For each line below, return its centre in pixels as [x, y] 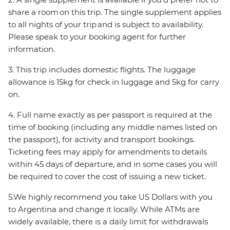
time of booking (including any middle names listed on [113, 127]
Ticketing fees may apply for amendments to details [108, 152]
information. [32, 49]
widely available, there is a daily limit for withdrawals [108, 222]
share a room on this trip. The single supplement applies [115, 12]
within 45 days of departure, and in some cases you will [113, 164]
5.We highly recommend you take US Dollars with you [110, 197]
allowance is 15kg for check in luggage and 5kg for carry [114, 82]
